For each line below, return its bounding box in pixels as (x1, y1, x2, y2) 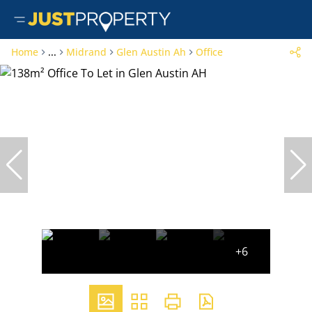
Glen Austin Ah (116, 45, 186, 58)
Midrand (66, 45, 107, 58)
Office (196, 45, 223, 58)
